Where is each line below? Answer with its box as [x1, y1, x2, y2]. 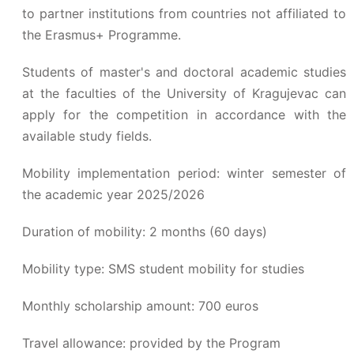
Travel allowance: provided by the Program [22, 335, 281, 351]
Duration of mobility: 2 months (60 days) [22, 224, 267, 239]
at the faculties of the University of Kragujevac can [22, 85, 346, 101]
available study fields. [22, 128, 152, 144]
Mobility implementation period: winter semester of [22, 165, 346, 181]
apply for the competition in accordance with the [22, 107, 346, 122]
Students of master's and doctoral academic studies [22, 64, 346, 80]
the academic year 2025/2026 [22, 186, 205, 202]
